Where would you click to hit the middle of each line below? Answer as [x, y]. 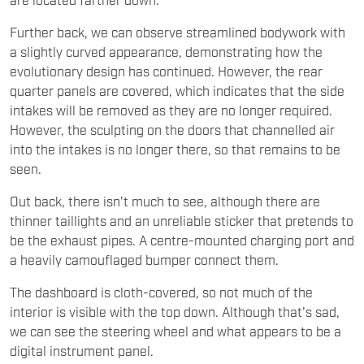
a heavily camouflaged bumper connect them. [144, 260]
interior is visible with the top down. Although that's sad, [175, 312]
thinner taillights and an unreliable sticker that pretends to [182, 221]
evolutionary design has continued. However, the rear [166, 71]
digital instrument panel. [82, 351]
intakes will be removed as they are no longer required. [171, 110]
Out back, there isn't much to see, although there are [165, 201]
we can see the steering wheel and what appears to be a [175, 331]
